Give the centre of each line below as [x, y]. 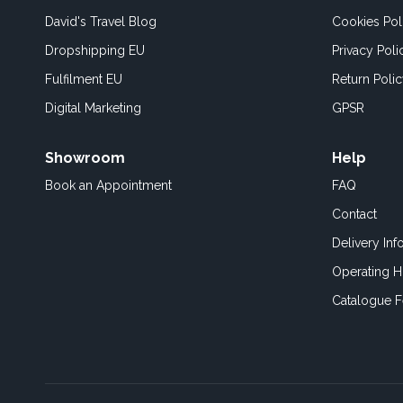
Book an [71, 185]
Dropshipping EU [95, 50]
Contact [354, 214]
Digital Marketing [93, 108]
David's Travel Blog [101, 22]
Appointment [134, 185]
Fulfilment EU [84, 79]
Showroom [85, 158]
